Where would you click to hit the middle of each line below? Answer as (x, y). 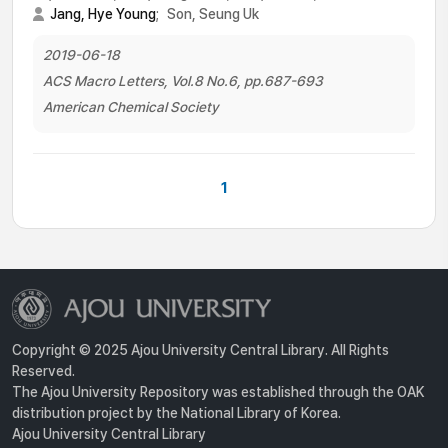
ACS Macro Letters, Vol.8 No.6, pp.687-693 (183, 81)
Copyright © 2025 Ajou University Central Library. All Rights (200, 350)
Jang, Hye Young (103, 14)
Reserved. (43, 371)
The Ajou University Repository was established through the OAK (218, 392)
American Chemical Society (131, 107)
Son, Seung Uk (213, 14)
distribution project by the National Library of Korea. (176, 413)
